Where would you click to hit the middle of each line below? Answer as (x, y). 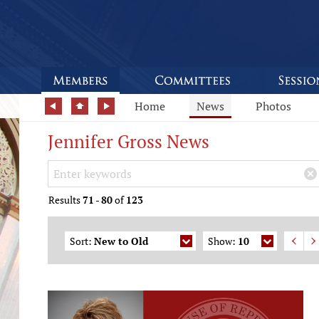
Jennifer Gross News (129, 141)
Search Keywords (96, 172)
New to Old (121, 241)
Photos (273, 106)
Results (66, 200)
